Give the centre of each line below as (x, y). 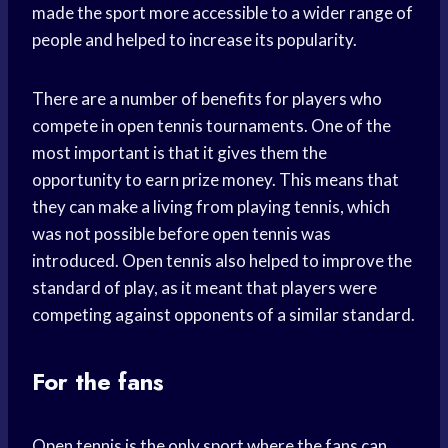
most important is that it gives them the (179, 153)
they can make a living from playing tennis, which (211, 207)
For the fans (98, 382)
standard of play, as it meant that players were (204, 288)
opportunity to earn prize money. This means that (215, 180)
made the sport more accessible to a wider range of (222, 13)
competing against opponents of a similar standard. (223, 315)
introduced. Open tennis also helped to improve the (222, 261)
